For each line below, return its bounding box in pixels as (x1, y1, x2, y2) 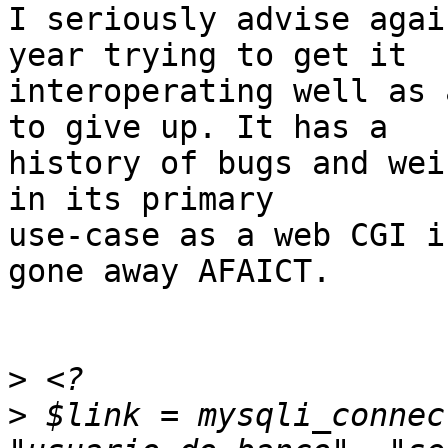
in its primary (8, 181, 274, 218)
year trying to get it (8, 37, 407, 74)
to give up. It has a (8, 109, 388, 146)
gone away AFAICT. (8, 253, 331, 290)
